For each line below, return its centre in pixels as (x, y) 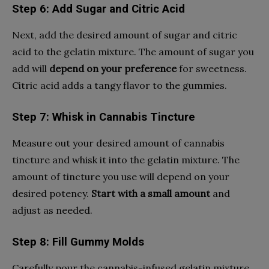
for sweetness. (212, 68)
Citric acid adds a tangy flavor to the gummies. (119, 85)
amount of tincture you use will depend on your (121, 176)
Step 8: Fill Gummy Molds (78, 242)
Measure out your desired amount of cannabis (118, 143)
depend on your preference (113, 68)
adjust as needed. (52, 210)
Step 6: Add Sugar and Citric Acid (98, 9)
